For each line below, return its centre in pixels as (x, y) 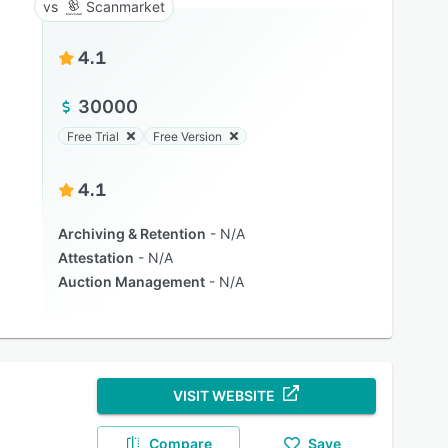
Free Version (187, 136)
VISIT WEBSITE (224, 395)
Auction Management (131, 281)
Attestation (95, 257)
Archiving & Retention (131, 233)
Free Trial (92, 136)
